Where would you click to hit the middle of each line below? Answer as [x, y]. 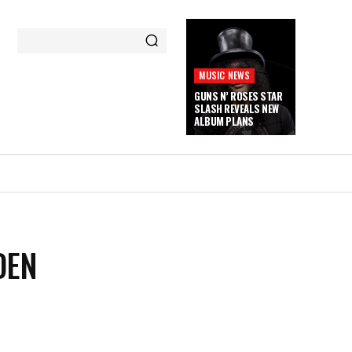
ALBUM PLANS [224, 121]
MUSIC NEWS [225, 75]
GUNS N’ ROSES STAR [238, 96]
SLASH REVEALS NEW [236, 108]
